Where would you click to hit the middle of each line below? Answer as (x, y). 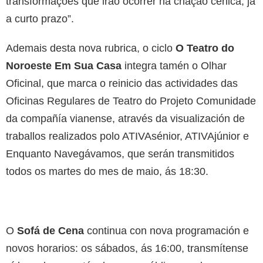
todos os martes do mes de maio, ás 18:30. (107, 171)
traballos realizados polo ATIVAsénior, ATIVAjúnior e (127, 136)
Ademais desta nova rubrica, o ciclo (91, 48)
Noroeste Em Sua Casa (64, 65)
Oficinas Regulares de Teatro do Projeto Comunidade (131, 101)
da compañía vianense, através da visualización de (125, 118)
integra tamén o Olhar (174, 65)
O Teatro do (205, 48)
